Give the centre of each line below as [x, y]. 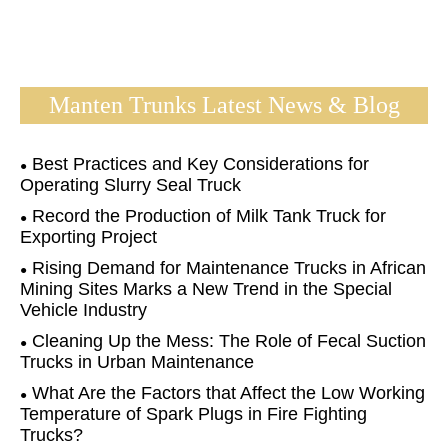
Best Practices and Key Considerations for [200, 163]
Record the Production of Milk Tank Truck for [209, 215]
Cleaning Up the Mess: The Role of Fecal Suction [229, 340]
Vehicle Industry [83, 309]
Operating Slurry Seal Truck [130, 184]
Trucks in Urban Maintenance [137, 361]
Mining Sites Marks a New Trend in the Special [206, 288]
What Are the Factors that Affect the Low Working [228, 392]
